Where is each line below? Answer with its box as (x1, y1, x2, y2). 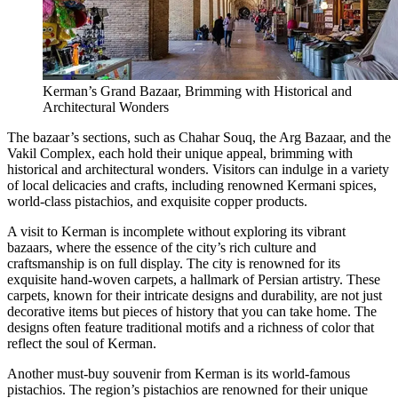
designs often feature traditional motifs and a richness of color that (7, 320, 374, 336)
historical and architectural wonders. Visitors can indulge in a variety (7, 162, 389, 178)
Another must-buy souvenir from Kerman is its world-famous (7, 366, 350, 382)
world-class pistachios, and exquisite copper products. (7, 194, 307, 210)
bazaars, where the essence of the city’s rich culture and (7, 240, 316, 256)
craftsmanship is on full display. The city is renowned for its (7, 256, 340, 272)
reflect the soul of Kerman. (7, 336, 156, 352)
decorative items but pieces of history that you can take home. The (7, 304, 377, 320)
